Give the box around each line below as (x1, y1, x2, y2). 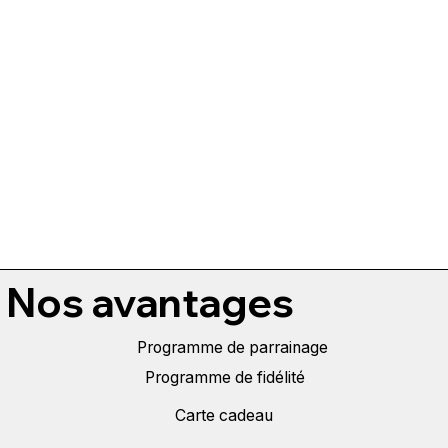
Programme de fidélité (145, 368, 306, 388)
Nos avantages (5, 277, 294, 328)
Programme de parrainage (137, 337, 329, 357)
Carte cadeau (175, 405, 274, 425)
